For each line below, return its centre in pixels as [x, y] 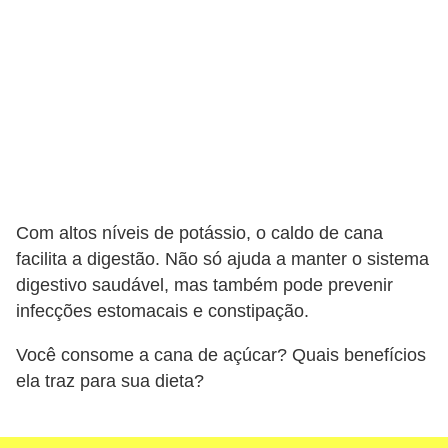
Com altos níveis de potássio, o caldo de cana [199, 233]
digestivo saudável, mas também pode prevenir [204, 285]
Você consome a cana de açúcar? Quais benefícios [221, 354]
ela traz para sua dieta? [110, 380]
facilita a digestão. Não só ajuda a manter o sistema [222, 259]
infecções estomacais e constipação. [162, 311]
